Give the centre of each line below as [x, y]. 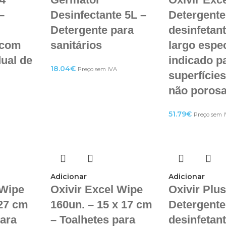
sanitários [76, 45]
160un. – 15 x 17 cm [101, 205]
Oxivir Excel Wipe [96, 189]
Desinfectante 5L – [98, 15]
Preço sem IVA [97, 69]
